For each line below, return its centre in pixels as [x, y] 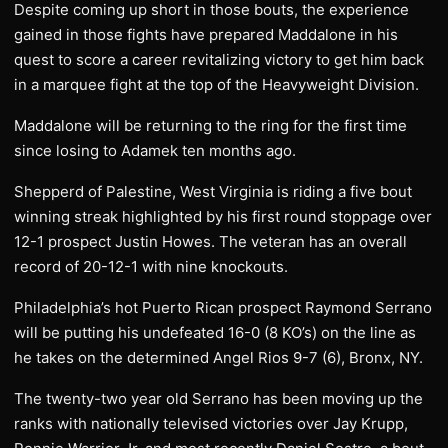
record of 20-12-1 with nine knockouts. [151, 266]
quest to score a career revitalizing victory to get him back [219, 59]
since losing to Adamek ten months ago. [155, 150]
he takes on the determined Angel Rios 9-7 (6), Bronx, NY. [218, 357]
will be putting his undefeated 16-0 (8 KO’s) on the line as [215, 332]
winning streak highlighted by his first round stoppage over [223, 216]
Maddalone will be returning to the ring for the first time [210, 125]
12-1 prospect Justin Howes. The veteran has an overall [210, 241]
